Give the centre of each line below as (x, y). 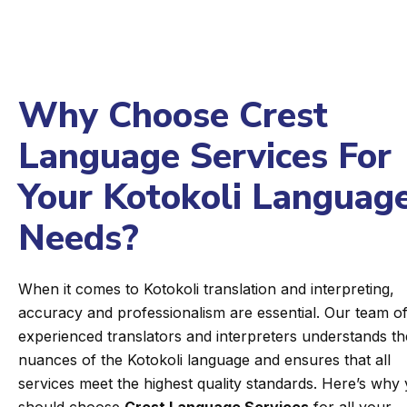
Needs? (79, 238)
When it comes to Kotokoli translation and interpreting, (206, 288)
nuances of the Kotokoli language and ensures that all (204, 359)
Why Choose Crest (173, 115)
